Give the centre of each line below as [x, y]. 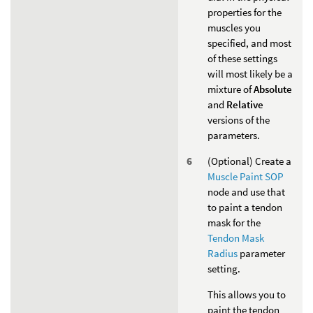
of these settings [242, 58]
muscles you [234, 27]
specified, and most [249, 43]
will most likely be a [250, 73]
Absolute [273, 89]
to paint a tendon [245, 207]
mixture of [231, 89]
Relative [245, 104]
